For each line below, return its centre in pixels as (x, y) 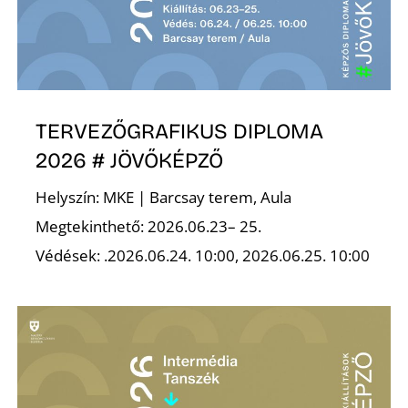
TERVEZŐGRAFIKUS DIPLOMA (180, 131)
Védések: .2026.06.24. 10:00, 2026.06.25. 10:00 (203, 256)
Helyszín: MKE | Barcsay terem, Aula (164, 198)
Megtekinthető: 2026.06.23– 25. (149, 227)
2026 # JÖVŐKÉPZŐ (130, 160)
